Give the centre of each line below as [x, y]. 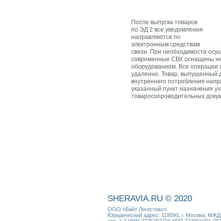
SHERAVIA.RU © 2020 [150, 198]
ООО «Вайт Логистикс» [137, 209]
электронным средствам [166, 44]
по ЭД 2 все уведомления [167, 29]
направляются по [156, 37]
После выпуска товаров [164, 22]
